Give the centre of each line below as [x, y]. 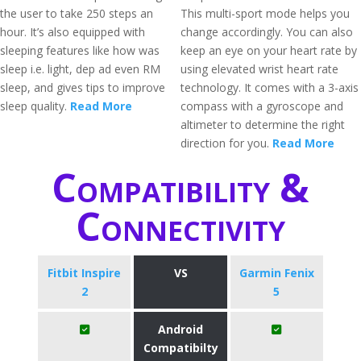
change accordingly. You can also [267, 32]
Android [180, 329]
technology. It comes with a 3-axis [270, 87]
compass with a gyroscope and [262, 106]
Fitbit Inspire [85, 273]
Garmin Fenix [276, 273]
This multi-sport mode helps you [265, 13]
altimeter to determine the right [263, 124]
